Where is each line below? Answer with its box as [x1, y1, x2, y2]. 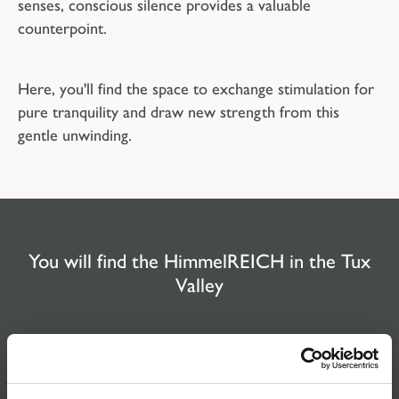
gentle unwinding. [18, 126, 132, 146]
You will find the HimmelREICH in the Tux [28, 248, 370, 273]
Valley [175, 273, 224, 297]
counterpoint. [18, 19, 107, 39]
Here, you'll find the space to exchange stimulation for [18, 79, 374, 100]
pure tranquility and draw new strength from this [18, 102, 339, 123]
